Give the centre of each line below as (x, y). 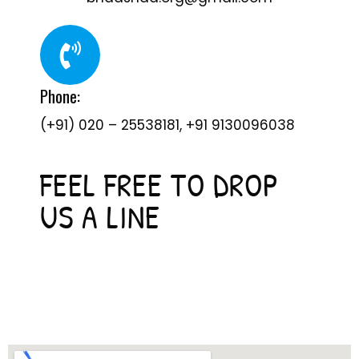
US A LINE (100, 216)
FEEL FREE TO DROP (159, 184)
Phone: (60, 95)
